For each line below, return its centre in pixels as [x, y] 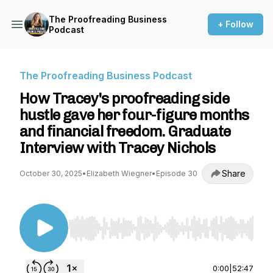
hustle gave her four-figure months [134, 115]
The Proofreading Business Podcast [106, 76]
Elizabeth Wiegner [119, 173]
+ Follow [236, 24]
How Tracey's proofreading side [124, 98]
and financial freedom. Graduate [125, 131]
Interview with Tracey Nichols [118, 148]
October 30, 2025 [51, 173]
